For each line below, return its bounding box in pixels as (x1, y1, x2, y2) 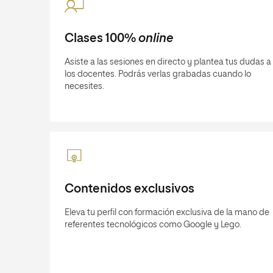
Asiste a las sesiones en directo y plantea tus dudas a (65, 58, 271, 66)
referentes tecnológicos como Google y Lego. (65, 221, 241, 229)
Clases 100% (65, 32, 138, 44)
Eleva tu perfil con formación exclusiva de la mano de (65, 208, 269, 217)
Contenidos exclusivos (65, 183, 194, 195)
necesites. (65, 82, 104, 91)
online (138, 32, 174, 44)
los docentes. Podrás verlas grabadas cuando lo (65, 70, 251, 79)
